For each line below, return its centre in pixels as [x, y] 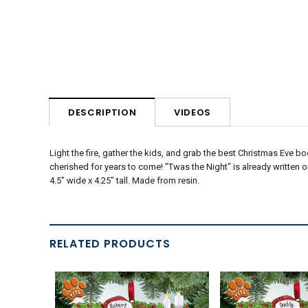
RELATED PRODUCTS [110, 243]
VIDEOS [193, 112]
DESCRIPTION [102, 113]
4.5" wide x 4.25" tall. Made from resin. [124, 181]
